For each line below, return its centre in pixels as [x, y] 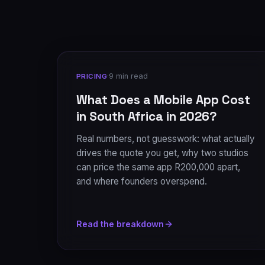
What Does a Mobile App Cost [163, 100]
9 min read [129, 76]
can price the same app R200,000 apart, [158, 167]
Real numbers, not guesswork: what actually [166, 139]
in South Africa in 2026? [147, 117]
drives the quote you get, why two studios [162, 153]
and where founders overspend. [142, 181]
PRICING [92, 76]
